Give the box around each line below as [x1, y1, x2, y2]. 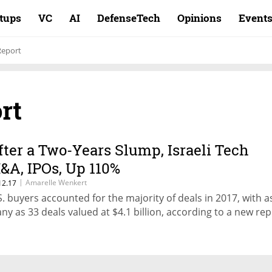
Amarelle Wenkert [25, 177, 87, 188]
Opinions [177, 11, 222, 25]
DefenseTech [97, 11, 160, 25]
